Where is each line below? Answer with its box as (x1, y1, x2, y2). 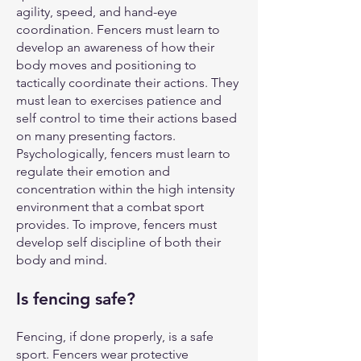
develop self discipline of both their (16, 234, 221, 250)
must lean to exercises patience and (16, 93, 222, 108)
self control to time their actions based (16, 110, 237, 126)
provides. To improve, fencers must (16, 217, 217, 232)
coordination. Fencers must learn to (16, 22, 220, 37)
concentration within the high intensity (16, 181, 234, 197)
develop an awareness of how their (16, 39, 214, 55)
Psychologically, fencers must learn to (16, 146, 230, 161)
